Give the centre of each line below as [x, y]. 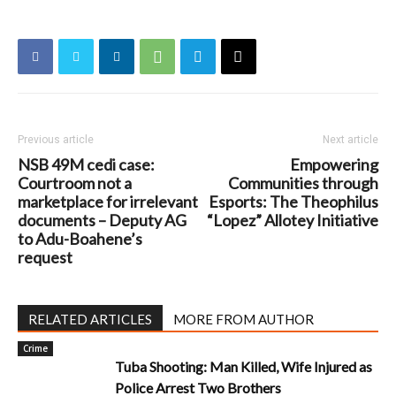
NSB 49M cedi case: [86, 164]
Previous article [56, 140]
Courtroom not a [75, 183]
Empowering [334, 164]
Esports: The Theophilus [293, 202]
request [45, 257]
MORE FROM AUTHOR [244, 319]
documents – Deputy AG [102, 220]
